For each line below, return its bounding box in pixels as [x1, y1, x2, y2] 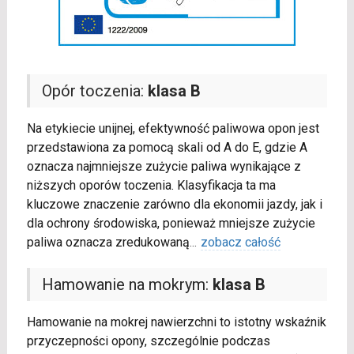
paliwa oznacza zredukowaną [26, 235, 190, 250]
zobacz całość [200, 235, 281, 250]
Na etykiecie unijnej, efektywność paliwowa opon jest [26, 121, 319, 137]
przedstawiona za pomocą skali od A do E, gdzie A [26, 140, 307, 156]
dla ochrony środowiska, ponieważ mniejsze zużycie [26, 216, 315, 232]
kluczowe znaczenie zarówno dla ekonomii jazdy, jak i [26, 197, 322, 213]
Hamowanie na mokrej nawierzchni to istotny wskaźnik [26, 314, 326, 330]
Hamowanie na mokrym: [41, 275, 213, 295]
